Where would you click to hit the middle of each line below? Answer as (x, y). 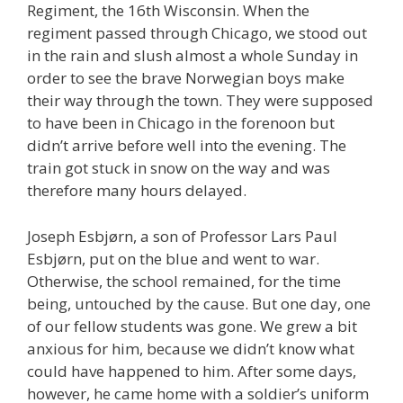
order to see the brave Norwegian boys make (186, 78)
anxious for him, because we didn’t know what (191, 348)
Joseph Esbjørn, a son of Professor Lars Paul (182, 236)
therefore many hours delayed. (137, 191)
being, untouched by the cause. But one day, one (199, 303)
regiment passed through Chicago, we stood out (197, 33)
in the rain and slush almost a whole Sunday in (193, 56)
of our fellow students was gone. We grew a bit (192, 326)
